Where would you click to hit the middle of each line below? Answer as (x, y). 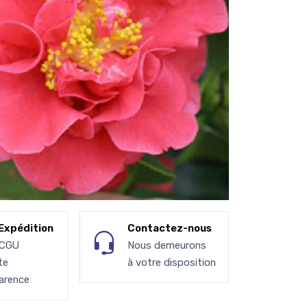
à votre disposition (172, 263)
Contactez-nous (170, 229)
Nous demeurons (167, 246)
